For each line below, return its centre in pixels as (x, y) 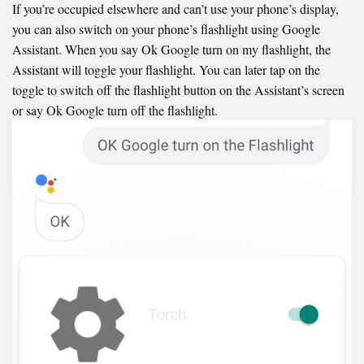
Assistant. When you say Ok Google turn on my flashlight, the (171, 50)
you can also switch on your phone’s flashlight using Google (166, 29)
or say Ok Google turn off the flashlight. (115, 110)
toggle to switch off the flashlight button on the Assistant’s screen (178, 90)
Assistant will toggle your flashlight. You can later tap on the (166, 70)
